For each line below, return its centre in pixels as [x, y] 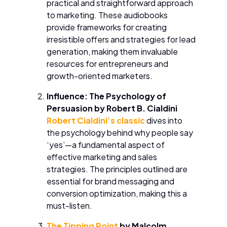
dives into [164, 120]
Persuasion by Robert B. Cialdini [112, 108]
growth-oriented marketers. [100, 75]
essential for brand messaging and [110, 181]
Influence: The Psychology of [106, 96]
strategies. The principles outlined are [117, 169]
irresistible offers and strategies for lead [121, 39]
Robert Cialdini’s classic [96, 120]
